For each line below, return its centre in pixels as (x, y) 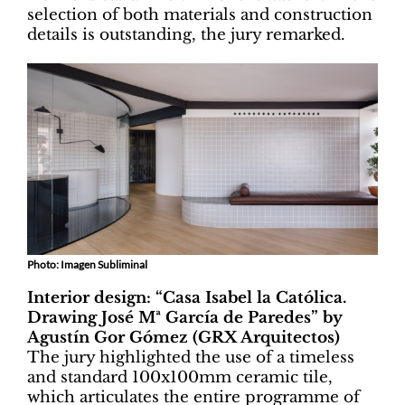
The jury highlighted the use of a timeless (191, 357)
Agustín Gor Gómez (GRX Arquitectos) (184, 337)
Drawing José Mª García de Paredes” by (184, 317)
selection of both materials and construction (200, 15)
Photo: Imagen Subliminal (87, 264)
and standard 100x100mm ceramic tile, (180, 377)
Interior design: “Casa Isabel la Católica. (187, 297)
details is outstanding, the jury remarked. (186, 35)
